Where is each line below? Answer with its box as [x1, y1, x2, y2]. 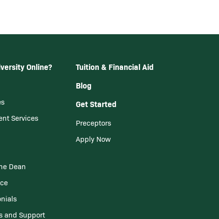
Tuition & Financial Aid [75, 61, 153, 72]
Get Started [75, 98, 116, 109]
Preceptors [75, 118, 111, 128]
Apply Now [75, 134, 111, 144]
